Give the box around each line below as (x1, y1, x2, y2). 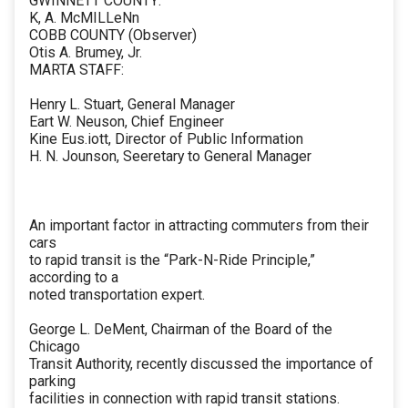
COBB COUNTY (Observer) (29, 26, 197, 45)
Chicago (29, 338, 80, 356)
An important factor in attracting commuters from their (29, 217, 369, 235)
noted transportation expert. (29, 286, 205, 304)
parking (29, 372, 76, 391)
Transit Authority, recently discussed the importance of (29, 355, 373, 373)
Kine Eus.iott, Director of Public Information (29, 130, 303, 148)
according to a (29, 269, 118, 287)
